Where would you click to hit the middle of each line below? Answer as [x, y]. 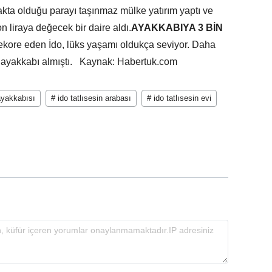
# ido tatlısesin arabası [91, 98]
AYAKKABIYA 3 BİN [177, 27]
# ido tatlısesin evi [179, 98]
